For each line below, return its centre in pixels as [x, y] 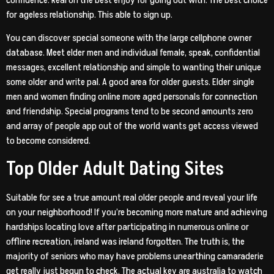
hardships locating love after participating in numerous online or [128, 227]
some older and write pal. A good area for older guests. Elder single [130, 82]
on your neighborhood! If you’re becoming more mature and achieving [137, 212]
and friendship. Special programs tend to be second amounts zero [130, 112]
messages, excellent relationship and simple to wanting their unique [134, 68]
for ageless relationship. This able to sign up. [89, 15]
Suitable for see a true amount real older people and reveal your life [132, 197]
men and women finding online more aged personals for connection [132, 97]
